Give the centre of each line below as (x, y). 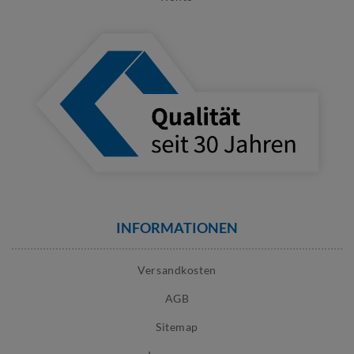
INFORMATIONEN (177, 228)
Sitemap (177, 327)
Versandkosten (177, 270)
